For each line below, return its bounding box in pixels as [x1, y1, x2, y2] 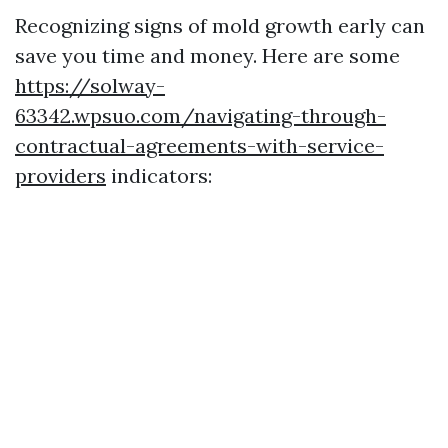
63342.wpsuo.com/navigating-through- [15, 103, 386, 128]
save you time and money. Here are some [15, 43, 400, 68]
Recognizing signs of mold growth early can [15, 13, 425, 38]
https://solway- [15, 73, 165, 98]
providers [15, 163, 106, 188]
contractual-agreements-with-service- [15, 133, 384, 158]
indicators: [106, 163, 212, 188]
